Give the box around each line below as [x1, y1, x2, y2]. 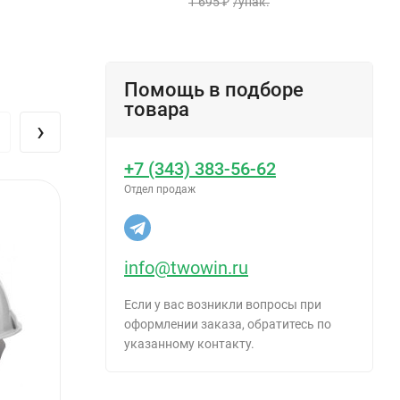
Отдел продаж [124, 182, 196, 196]
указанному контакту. [124, 336, 254, 351]
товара [124, 97, 189, 121]
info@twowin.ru [124, 256, 248, 279]
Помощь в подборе [124, 78, 304, 101]
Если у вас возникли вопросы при [124, 296, 321, 312]
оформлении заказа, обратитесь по [124, 316, 331, 331]
